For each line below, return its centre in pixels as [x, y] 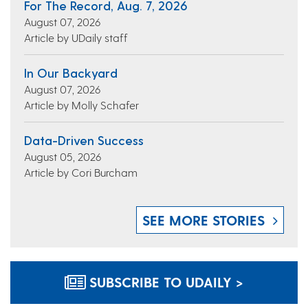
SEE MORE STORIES [203, 220]
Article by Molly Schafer [81, 105]
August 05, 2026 [63, 157]
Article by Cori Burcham [81, 173]
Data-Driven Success [84, 140]
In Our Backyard [71, 73]
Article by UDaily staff [76, 38]
